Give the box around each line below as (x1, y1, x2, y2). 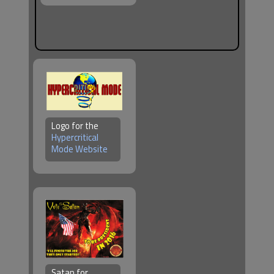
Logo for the (51, 119, 99, 133)
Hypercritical (51, 130, 99, 145)
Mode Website (51, 142, 108, 157)
